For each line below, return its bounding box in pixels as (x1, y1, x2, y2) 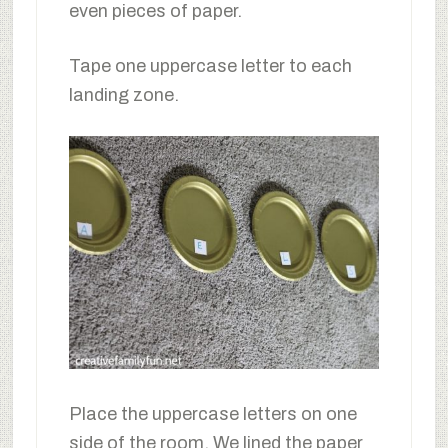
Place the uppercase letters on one (68, 403, 357, 424)
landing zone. (68, 85, 179, 105)
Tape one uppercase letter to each (68, 56, 352, 76)
